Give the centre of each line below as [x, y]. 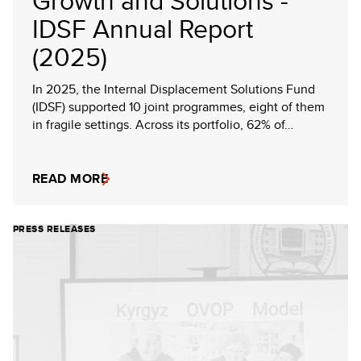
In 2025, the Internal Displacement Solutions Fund [174, 89]
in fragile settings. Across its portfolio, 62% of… [163, 124]
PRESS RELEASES [54, 229]
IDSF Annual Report [143, 28]
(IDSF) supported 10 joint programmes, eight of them [178, 107]
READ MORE [71, 178]
